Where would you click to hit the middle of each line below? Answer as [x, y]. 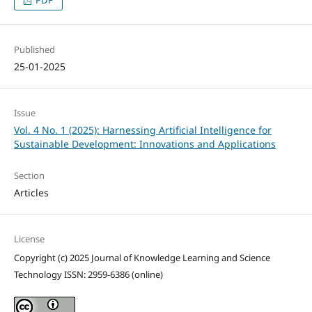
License [29, 239]
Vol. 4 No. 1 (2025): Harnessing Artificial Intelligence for [142, 130]
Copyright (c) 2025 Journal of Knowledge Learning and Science [142, 257]
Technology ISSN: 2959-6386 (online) [88, 274]
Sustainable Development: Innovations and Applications [145, 143]
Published [34, 49]
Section [29, 175]
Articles [31, 192]
